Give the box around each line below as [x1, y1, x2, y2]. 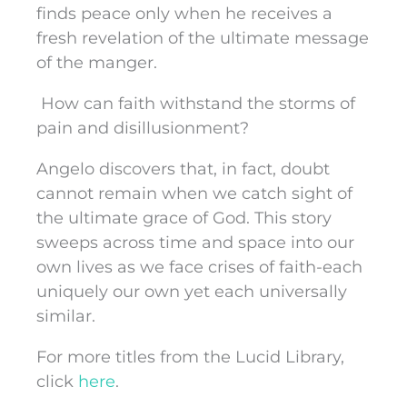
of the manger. [36, 53, 157, 74]
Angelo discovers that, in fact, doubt [36, 159, 330, 180]
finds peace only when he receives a [36, 4, 333, 25]
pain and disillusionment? [36, 118, 249, 139]
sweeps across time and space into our [36, 233, 354, 253]
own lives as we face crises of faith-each [36, 257, 362, 278]
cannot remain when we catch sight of [36, 184, 352, 204]
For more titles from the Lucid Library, [36, 347, 344, 368]
